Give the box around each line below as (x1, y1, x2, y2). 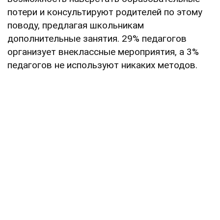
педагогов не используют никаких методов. (7, 59, 197, 71)
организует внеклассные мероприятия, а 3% (7, 46, 199, 57)
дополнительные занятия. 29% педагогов (7, 32, 187, 44)
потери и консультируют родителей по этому (7, 6, 202, 18)
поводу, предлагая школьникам (7, 19, 144, 31)
